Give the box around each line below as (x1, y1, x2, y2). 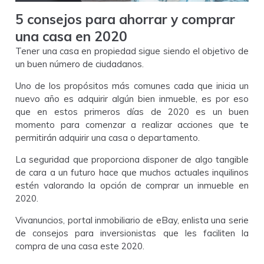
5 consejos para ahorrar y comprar (15, 10, 236, 28)
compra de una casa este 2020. (15, 240, 145, 252)
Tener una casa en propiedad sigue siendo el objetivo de (15, 45, 249, 57)
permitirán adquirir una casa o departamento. (15, 131, 200, 143)
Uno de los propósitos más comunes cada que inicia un (15, 80, 249, 91)
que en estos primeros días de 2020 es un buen (15, 105, 249, 117)
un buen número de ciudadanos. (15, 58, 144, 70)
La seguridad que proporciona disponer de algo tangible (15, 153, 249, 165)
